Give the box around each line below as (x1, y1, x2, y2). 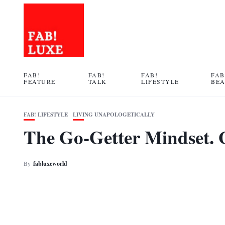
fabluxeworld (33, 159, 67, 168)
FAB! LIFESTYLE (24, 110, 68, 119)
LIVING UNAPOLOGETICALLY (73, 110, 155, 119)
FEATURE (24, 77, 56, 85)
